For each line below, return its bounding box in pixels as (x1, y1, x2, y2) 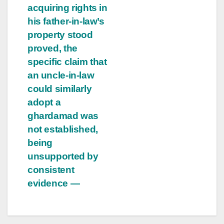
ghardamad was (27, 110, 99, 121)
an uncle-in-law (27, 69, 94, 80)
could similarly (27, 83, 92, 94)
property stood (27, 29, 93, 40)
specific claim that (27, 56, 107, 67)
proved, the (27, 42, 77, 53)
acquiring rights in (27, 2, 107, 13)
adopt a (27, 96, 61, 107)
